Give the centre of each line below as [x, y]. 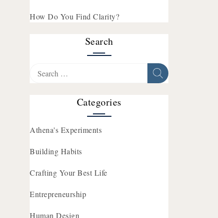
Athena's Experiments [66, 130]
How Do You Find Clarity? [74, 16]
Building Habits [56, 151]
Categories [99, 102]
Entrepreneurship [58, 194]
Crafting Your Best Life [69, 173]
